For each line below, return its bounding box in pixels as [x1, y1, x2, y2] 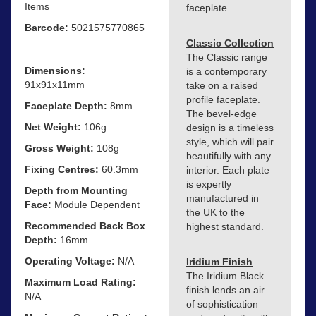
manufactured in [186, 193, 259, 205]
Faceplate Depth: [25, 99, 107, 111]
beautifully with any [186, 150, 271, 162]
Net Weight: [25, 121, 81, 133]
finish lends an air [186, 284, 265, 296]
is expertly [186, 178, 231, 190]
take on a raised [186, 80, 258, 92]
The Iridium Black [186, 270, 264, 282]
